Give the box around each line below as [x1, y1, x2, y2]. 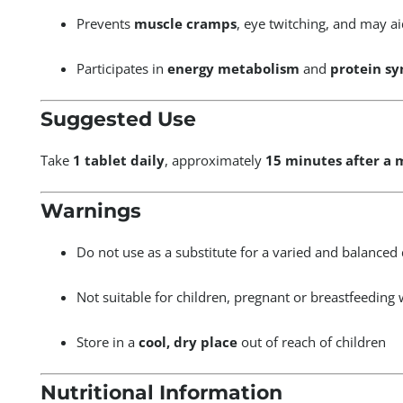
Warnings [40, 199, 141, 223]
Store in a [76, 332, 139, 351]
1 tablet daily [72, 150, 165, 169]
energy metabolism [166, 58, 300, 77]
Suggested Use [40, 107, 196, 131]
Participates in [76, 58, 167, 77]
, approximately [164, 150, 265, 169]
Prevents [76, 13, 134, 32]
